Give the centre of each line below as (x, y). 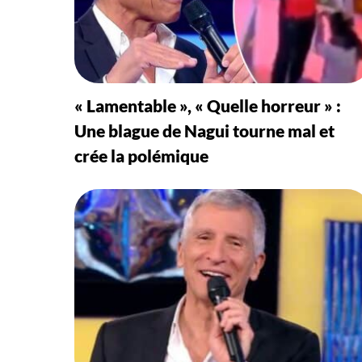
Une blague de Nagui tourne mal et (204, 130)
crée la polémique (141, 155)
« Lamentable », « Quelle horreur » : (208, 105)
